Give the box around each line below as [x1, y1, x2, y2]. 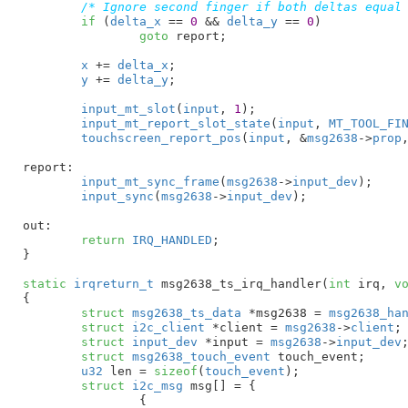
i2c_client [124, 320, 205, 334]
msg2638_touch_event [124, 349, 270, 363]
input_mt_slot [80, 101, 176, 116]
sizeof [153, 363, 198, 378]
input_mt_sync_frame [80, 174, 219, 189]
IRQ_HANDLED [131, 232, 212, 247]
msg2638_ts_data [124, 305, 241, 320]
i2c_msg [124, 378, 183, 393]
